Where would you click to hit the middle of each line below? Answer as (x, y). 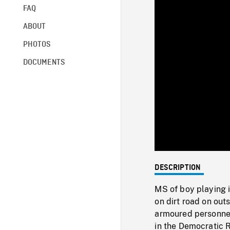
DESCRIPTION (178, 168)
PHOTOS (37, 44)
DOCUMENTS (44, 62)
